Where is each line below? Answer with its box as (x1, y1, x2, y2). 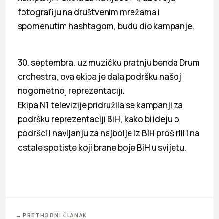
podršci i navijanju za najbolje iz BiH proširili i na (18, 127, 199, 139)
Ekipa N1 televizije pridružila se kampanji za (18, 99, 183, 110)
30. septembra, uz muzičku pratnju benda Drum (18, 56, 200, 68)
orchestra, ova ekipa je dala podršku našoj (18, 70, 181, 82)
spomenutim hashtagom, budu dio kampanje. (18, 20, 194, 32)
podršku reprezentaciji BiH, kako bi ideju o (18, 113, 179, 125)
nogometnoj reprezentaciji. (18, 85, 125, 96)
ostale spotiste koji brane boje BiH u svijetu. (18, 141, 186, 153)
